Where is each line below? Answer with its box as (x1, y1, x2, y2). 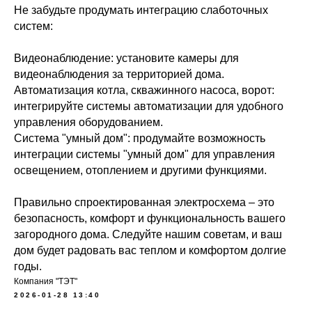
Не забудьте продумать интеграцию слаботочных (14, 4, 268, 16)
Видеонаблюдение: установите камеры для (14, 52, 239, 64)
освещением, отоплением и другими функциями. (14, 164, 267, 176)
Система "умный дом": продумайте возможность (14, 132, 265, 144)
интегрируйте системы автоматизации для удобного (14, 100, 283, 112)
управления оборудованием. (14, 116, 163, 128)
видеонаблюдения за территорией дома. (14, 68, 224, 80)
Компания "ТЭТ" (14, 276, 77, 286)
